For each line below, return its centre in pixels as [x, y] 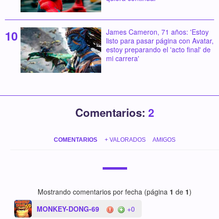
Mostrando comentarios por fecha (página [104, 191]
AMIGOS [164, 140]
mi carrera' [122, 58]
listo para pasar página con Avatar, [160, 41]
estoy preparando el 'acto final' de [158, 50]
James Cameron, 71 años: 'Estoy [157, 32]
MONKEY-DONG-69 [68, 208]
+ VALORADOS [125, 140]
